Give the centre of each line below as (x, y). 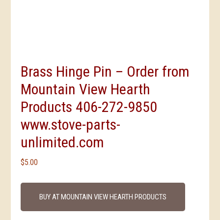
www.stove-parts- (71, 125)
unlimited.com (63, 142)
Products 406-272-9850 (89, 107)
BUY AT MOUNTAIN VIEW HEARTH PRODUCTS (103, 197)
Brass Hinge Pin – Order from (105, 72)
